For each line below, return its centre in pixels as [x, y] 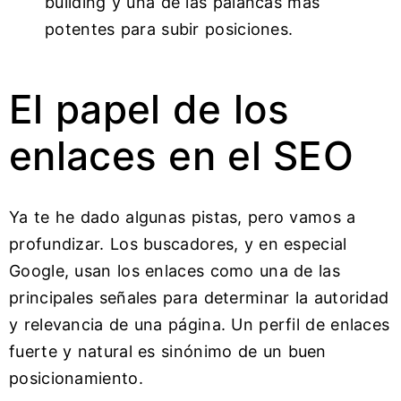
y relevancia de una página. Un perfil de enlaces [200, 325]
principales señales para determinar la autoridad [199, 298]
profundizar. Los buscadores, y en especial [178, 244]
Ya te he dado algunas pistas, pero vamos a [183, 218]
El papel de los [149, 110]
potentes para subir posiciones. [169, 30]
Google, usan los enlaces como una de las [175, 271]
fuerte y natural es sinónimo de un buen [168, 352]
